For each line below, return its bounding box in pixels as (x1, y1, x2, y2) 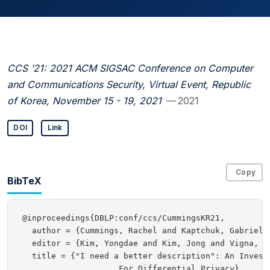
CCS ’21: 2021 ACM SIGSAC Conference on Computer (7, 61, 253, 74)
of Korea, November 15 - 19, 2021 (7, 94, 162, 107)
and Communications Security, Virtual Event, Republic (7, 78, 251, 90)
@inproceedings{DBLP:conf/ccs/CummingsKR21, (22, 213, 225, 223)
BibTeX (7, 174, 42, 187)
